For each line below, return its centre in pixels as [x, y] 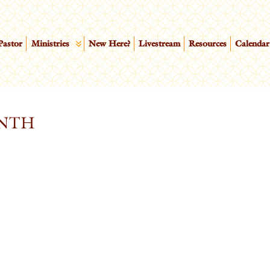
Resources [208, 44]
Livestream [160, 44]
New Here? [109, 44]
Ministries [50, 44]
